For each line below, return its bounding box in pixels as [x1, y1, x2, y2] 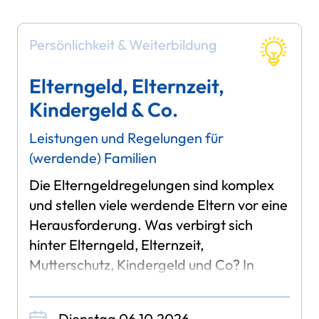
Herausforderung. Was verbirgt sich [29, 215, 253, 234]
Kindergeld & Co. [29, 97, 179, 122]
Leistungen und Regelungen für [29, 128, 224, 147]
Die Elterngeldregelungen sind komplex [29, 175, 275, 194]
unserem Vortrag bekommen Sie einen [29, 275, 268, 293]
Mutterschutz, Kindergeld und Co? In [29, 255, 255, 273]
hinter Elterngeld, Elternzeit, [29, 235, 204, 253]
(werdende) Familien [29, 148, 157, 167]
